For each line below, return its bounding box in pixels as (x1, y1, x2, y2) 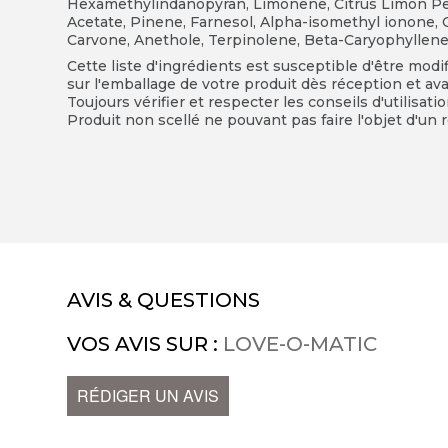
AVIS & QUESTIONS (67, 288, 261, 313)
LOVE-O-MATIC (223, 332, 378, 357)
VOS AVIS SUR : (67, 332, 224, 357)
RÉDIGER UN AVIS (77, 384, 220, 408)
